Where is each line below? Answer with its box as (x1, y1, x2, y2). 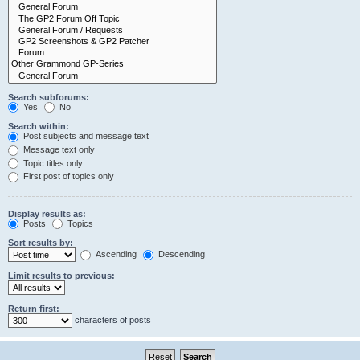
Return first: (8, 304, 59, 314)
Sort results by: (8, 238, 73, 248)
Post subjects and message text (21, 131, 149, 141)
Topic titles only (21, 157, 83, 168)
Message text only (21, 144, 95, 154)
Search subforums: (8, 92, 89, 102)
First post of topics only (21, 171, 114, 182)
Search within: (8, 121, 69, 132)
